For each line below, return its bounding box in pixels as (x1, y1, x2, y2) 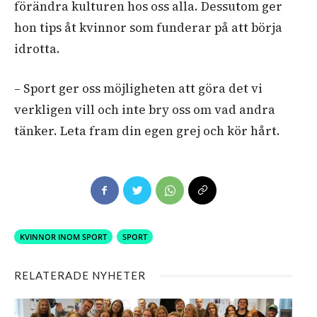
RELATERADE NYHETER (14, 269, 146, 282)
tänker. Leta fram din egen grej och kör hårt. (14, 122, 280, 140)
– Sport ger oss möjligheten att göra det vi (14, 80, 263, 98)
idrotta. (14, 40, 60, 58)
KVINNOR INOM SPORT (20, 231, 107, 243)
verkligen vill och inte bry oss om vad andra (14, 101, 275, 119)
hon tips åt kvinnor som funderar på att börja (14, 19, 282, 37)
